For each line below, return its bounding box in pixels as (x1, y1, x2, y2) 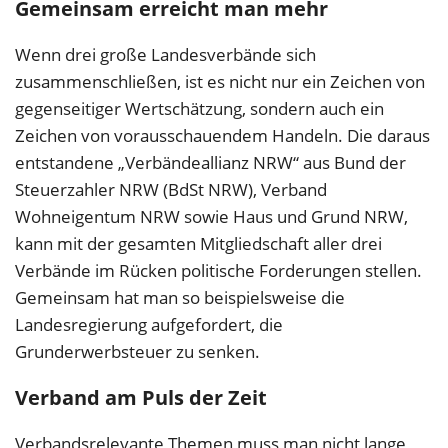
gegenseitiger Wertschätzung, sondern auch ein (15, 96, 384, 120)
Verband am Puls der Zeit (15, 383, 267, 411)
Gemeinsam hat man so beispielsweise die (15, 285, 345, 309)
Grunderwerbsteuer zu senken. (15, 339, 260, 363)
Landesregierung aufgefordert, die (15, 312, 283, 336)
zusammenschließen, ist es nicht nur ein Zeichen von (15, 69, 425, 93)
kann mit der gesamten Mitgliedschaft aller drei (15, 231, 382, 255)
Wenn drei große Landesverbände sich (15, 42, 316, 66)
